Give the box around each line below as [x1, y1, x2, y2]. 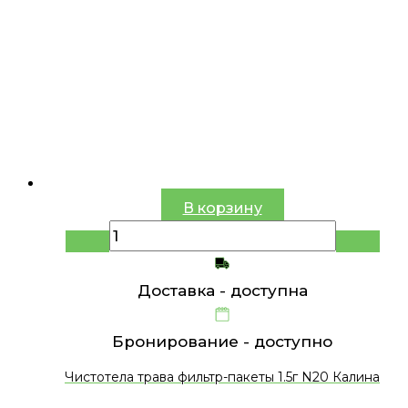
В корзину [182, 199, 262, 217]
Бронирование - [112, 331, 254, 351]
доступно [254, 331, 332, 351]
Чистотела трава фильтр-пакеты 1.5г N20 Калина [65, 369, 380, 386]
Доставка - [137, 280, 230, 300]
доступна [229, 280, 308, 300]
